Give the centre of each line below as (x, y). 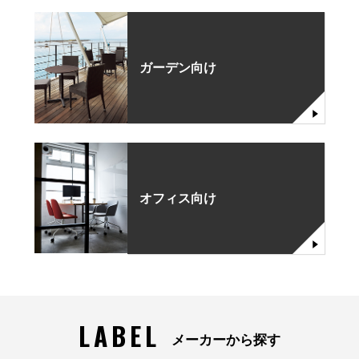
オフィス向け (178, 198)
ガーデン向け (178, 68)
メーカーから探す (226, 340)
